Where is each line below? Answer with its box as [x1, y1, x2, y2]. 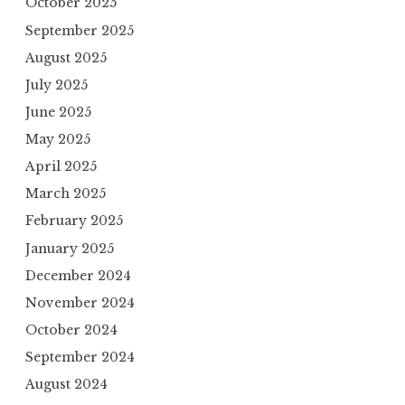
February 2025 [25, 212, 123, 230]
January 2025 [25, 240, 114, 257]
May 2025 [25, 131, 90, 148]
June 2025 [25, 103, 91, 120]
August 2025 [25, 49, 107, 66]
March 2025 [25, 185, 106, 202]
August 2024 [25, 376, 108, 393]
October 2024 [25, 321, 118, 338]
